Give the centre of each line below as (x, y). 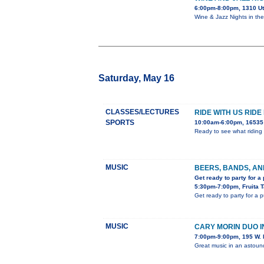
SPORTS (120, 123)
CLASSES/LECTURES (142, 112)
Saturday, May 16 (136, 78)
